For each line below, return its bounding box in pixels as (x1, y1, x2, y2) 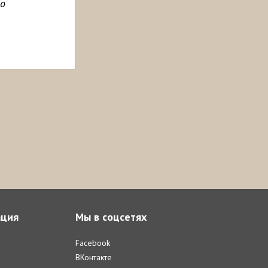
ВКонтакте (75, 252, 112, 263)
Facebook (75, 237, 110, 248)
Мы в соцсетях (75, 210, 147, 224)
